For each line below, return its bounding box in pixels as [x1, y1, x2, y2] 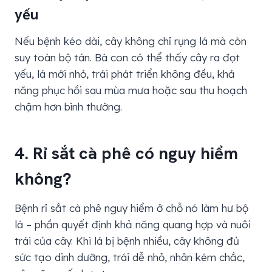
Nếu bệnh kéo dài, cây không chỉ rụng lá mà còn [15, 35, 246, 48]
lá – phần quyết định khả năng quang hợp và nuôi [15, 218, 251, 231]
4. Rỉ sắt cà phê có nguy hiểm [15, 142, 238, 165]
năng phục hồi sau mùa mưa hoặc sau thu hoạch [15, 84, 247, 97]
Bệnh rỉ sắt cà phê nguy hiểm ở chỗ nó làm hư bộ [15, 202, 248, 215]
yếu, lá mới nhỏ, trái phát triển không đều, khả [15, 67, 235, 81]
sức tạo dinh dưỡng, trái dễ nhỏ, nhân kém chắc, [15, 251, 245, 264]
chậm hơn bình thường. [15, 100, 122, 114]
